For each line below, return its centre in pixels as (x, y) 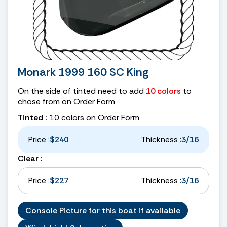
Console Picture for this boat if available (103, 210)
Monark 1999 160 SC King (83, 72)
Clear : (30, 158)
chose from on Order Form (66, 101)
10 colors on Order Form (93, 117)
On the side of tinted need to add (82, 91)
